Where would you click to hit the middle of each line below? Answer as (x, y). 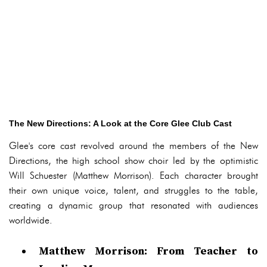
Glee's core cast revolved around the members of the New (133, 146)
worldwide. (31, 220)
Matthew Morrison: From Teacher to (148, 251)
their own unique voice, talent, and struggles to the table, (133, 190)
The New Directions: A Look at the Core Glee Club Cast (120, 123)
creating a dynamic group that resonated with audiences (133, 205)
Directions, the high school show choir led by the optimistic (133, 161)
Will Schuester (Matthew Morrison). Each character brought (133, 176)
